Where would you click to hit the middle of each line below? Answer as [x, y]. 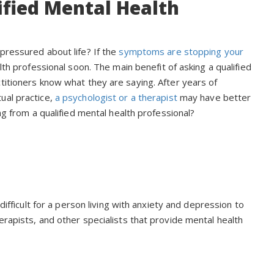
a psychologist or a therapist [116, 98]
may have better [214, 98]
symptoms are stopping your [181, 52]
